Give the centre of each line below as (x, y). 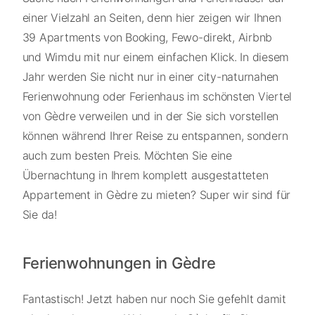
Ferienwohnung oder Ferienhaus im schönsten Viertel (157, 97)
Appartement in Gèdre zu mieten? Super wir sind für (156, 195)
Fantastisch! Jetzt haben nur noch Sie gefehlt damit (154, 299)
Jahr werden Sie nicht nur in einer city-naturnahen (150, 77)
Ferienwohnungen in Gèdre (119, 263)
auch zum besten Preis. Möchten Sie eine (127, 156)
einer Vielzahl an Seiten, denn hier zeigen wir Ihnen (152, 18)
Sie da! (39, 215)
